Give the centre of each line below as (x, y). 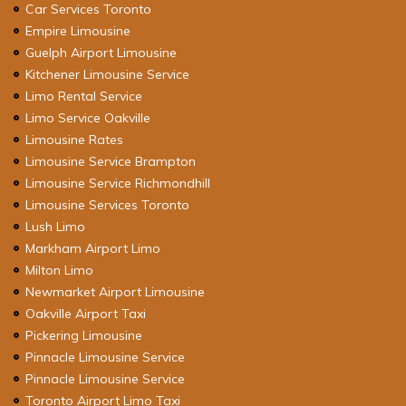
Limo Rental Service (83, 96)
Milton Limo (59, 270)
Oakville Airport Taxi (85, 313)
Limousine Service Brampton (110, 161)
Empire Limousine (77, 30)
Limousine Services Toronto (107, 204)
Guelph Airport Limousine (101, 52)
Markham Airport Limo (92, 248)
